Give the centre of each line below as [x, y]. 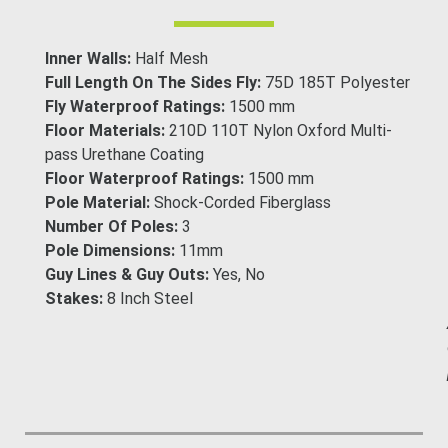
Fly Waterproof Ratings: [137, 106]
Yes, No [239, 274]
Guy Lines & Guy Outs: [129, 274]
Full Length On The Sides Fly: [155, 82]
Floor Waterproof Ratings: [147, 178]
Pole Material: [100, 202]
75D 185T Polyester [338, 82]
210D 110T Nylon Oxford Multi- [281, 130]
